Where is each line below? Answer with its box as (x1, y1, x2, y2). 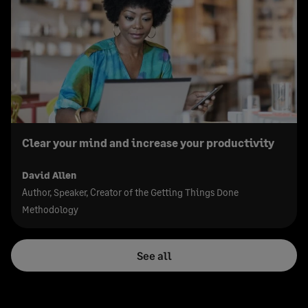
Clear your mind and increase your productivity (22, 136, 274, 150)
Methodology (22, 203, 78, 216)
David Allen (22, 169, 76, 181)
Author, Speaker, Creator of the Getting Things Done (22, 186, 239, 199)
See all (136, 249, 172, 263)
